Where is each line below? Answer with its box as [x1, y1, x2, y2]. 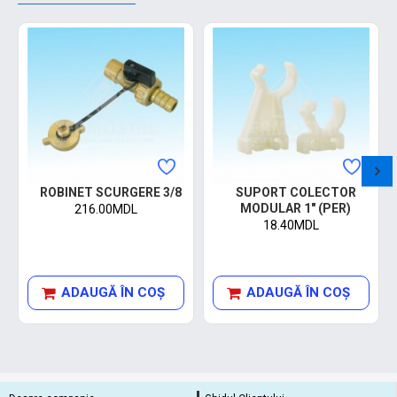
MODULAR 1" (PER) [240, 201, 351, 216]
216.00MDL [74, 202, 137, 217]
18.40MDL [263, 218, 319, 233]
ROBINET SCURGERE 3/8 [39, 185, 182, 200]
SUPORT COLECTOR [235, 185, 356, 200]
